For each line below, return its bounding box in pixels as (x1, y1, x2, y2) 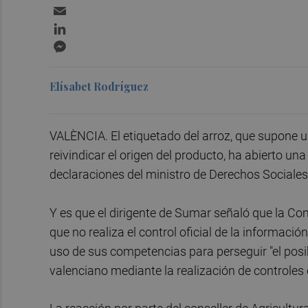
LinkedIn (69, 19, 110, 32)
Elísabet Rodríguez (49, 79, 148, 94)
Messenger (69, 36, 124, 50)
